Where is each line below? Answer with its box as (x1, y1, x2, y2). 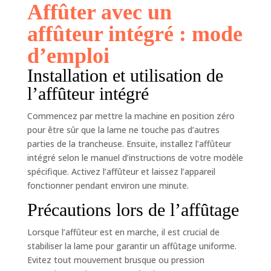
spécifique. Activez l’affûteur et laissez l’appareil (27, 165, 215, 177)
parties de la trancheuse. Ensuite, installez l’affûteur (27, 137, 231, 149)
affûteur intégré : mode (27, 21, 243, 46)
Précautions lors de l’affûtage (27, 199, 239, 220)
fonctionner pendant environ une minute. (27, 179, 189, 191)
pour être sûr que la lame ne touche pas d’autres (27, 123, 220, 135)
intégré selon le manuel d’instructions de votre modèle (27, 151, 243, 163)
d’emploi (27, 43, 109, 68)
